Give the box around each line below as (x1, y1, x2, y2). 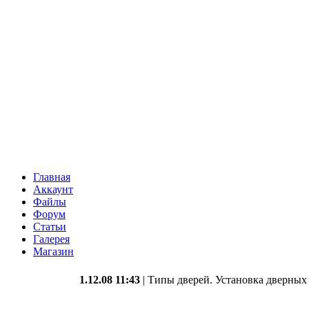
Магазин (33, 246, 74, 257)
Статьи (33, 221, 66, 232)
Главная (33, 171, 70, 183)
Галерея (33, 233, 70, 245)
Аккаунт (33, 183, 73, 195)
